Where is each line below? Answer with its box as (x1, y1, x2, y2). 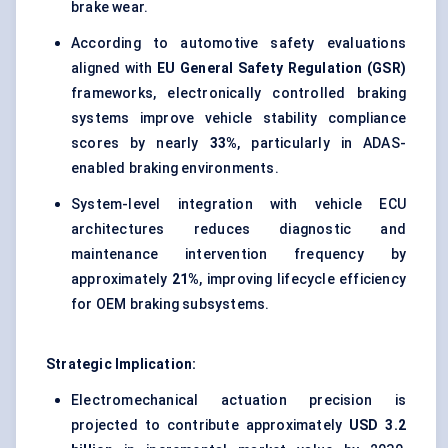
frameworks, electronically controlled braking (71, 85, 406, 102)
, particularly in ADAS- (237, 135, 406, 152)
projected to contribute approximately (71, 417, 349, 434)
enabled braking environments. (71, 160, 279, 177)
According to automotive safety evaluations (71, 35, 406, 52)
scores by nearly (71, 135, 210, 152)
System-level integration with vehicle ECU (71, 196, 406, 213)
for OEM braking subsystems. (71, 296, 270, 313)
